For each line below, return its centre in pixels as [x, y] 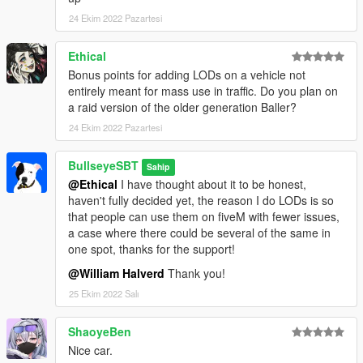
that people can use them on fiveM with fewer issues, [204, 217]
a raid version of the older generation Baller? [182, 107]
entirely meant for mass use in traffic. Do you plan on [203, 91]
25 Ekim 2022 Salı [104, 294]
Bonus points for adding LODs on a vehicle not [187, 75]
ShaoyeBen [100, 332]
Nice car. [90, 350]
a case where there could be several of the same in [199, 233]
